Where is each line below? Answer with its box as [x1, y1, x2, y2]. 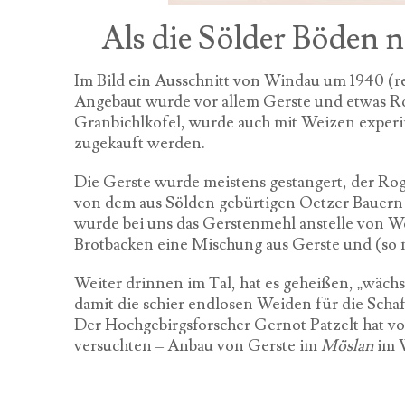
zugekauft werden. [74, 133, 205, 154]
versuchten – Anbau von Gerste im [74, 335, 321, 356]
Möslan [321, 335, 373, 356]
